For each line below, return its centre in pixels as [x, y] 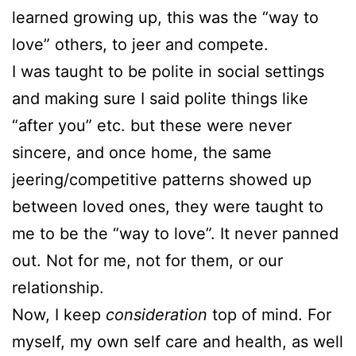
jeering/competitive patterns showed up [162, 180]
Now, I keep [59, 315]
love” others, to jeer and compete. [140, 44]
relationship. [58, 288]
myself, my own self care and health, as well [178, 342]
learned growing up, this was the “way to [165, 17]
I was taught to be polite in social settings [168, 72]
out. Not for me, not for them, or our [147, 261]
